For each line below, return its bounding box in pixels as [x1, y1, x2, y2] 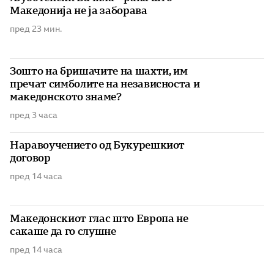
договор [10, 152, 51, 165]
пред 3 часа [10, 110, 57, 120]
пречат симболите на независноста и [10, 78, 200, 91]
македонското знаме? [10, 91, 122, 103]
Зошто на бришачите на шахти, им [10, 65, 188, 78]
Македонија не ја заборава [10, 4, 147, 17]
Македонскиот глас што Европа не [10, 212, 188, 225]
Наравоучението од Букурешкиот [10, 139, 185, 152]
